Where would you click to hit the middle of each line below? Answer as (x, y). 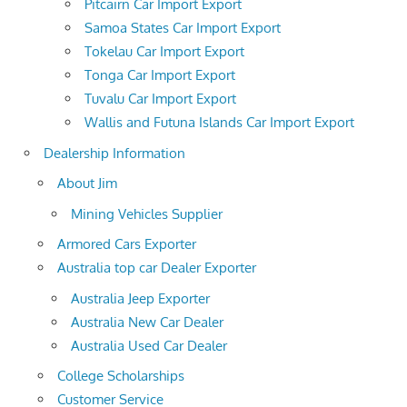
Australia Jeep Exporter (140, 298)
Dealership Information (114, 153)
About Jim (87, 184)
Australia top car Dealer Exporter (157, 268)
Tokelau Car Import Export (164, 52)
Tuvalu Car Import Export (160, 99)
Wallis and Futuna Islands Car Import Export (219, 123)
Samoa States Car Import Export (183, 28)
